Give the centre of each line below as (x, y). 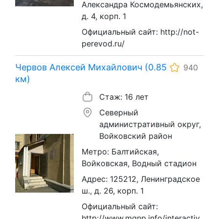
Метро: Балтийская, (120, 151)
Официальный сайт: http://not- (140, 32)
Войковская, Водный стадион (139, 163)
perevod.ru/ (103, 43)
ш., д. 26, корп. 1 (113, 190)
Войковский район (136, 136)
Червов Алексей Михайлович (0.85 (91, 67)
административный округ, (150, 124)
